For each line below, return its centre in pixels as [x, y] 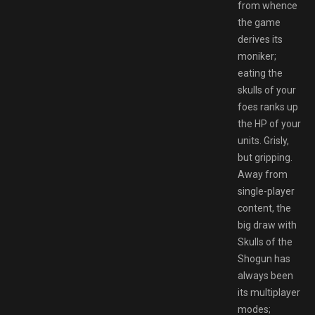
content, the [264, 208]
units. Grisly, [263, 140]
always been [265, 275]
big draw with [267, 225]
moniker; [257, 56]
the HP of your [269, 123]
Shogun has [264, 258]
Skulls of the [265, 242]
